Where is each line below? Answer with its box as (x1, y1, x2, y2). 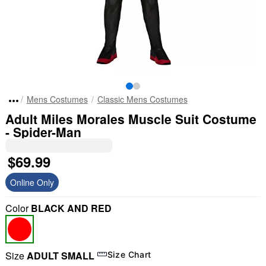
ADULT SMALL (26, 249, 94, 262)
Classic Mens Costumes (97, 93, 188, 105)
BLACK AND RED (30, 201, 112, 215)
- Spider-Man (5, 123, 81, 141)
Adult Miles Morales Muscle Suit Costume (5, 110, 256, 128)
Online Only (9, 176, 54, 188)
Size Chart (107, 249, 152, 259)
